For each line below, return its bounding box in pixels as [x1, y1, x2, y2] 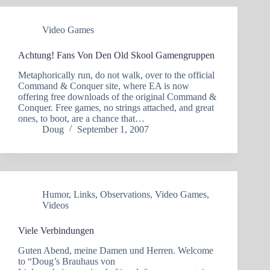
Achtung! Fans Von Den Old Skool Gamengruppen [18, 50, 215, 61]
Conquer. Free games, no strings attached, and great [18, 102, 214, 113]
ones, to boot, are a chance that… [18, 113, 145, 124]
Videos [42, 199, 69, 210]
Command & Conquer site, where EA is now [18, 80, 189, 91]
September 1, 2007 [77, 124, 149, 134]
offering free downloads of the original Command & [18, 91, 216, 102]
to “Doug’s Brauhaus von [18, 256, 115, 266]
